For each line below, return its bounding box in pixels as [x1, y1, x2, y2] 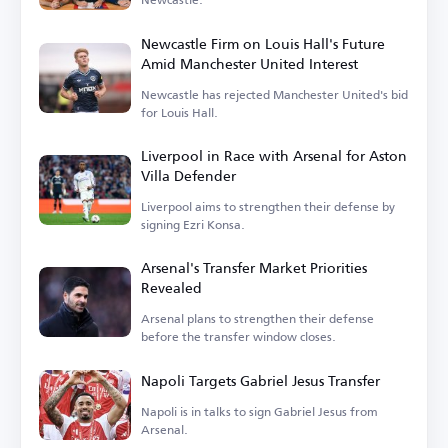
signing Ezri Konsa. [141, 212, 245, 236]
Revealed [141, 273, 202, 301]
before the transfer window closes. [141, 324, 336, 348]
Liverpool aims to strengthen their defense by [141, 194, 395, 218]
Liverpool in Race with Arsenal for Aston [141, 141, 407, 169]
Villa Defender [141, 161, 236, 189]
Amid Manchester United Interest [141, 49, 358, 77]
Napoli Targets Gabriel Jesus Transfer [141, 366, 380, 394]
